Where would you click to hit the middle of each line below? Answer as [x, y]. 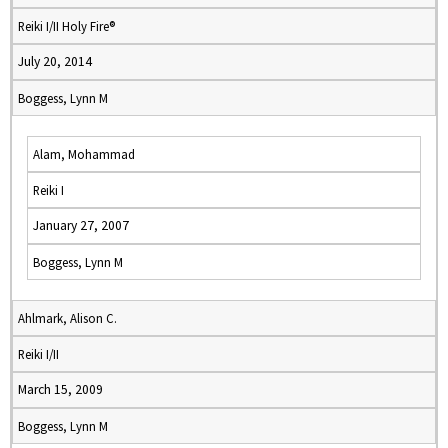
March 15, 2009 [60, 389]
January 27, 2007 [81, 225]
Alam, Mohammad [84, 154]
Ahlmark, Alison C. [67, 318]
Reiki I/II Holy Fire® [66, 26]
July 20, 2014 [55, 61]
